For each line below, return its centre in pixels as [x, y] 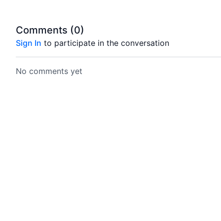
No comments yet [49, 71]
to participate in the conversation [105, 43]
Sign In [29, 43]
